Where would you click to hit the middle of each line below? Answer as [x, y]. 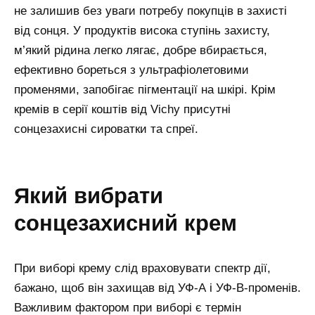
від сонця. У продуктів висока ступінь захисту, [142, 30]
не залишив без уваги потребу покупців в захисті [150, 11]
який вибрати [22, 196]
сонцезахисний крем [126, 223]
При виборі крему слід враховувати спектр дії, [142, 268]
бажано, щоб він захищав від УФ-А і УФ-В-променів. [157, 288]
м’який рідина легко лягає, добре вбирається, [141, 50]
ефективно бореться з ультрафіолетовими [131, 70]
